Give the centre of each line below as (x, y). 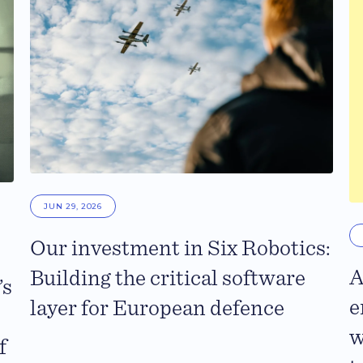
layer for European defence (158, 308)
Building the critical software (168, 278)
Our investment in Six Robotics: (181, 248)
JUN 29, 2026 (73, 206)
